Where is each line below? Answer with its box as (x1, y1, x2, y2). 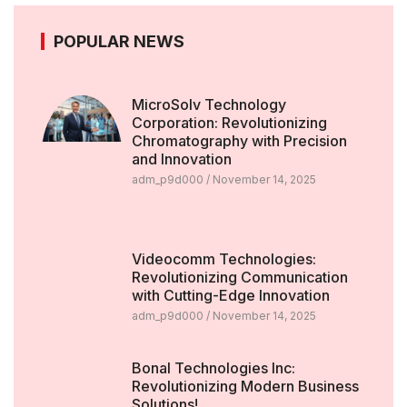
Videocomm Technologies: (131, 250, 316, 269)
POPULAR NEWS (54, 32, 184, 52)
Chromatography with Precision (131, 132, 347, 151)
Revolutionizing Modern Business (131, 376, 359, 395)
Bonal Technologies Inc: (131, 358, 295, 377)
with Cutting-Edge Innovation (131, 286, 330, 305)
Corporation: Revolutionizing (131, 114, 327, 133)
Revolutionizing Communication (131, 268, 348, 287)
